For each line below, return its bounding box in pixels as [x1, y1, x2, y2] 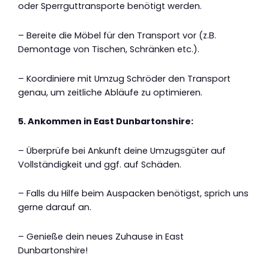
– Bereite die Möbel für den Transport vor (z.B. [18, 29, 216, 42]
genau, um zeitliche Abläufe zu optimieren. [18, 86, 202, 98]
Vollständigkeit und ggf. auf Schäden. [18, 158, 181, 171]
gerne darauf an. [18, 201, 91, 214]
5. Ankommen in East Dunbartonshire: [18, 115, 193, 128]
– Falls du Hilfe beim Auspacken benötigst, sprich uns [18, 187, 249, 200]
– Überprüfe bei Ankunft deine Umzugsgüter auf [18, 144, 226, 157]
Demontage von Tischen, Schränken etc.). [18, 43, 199, 56]
